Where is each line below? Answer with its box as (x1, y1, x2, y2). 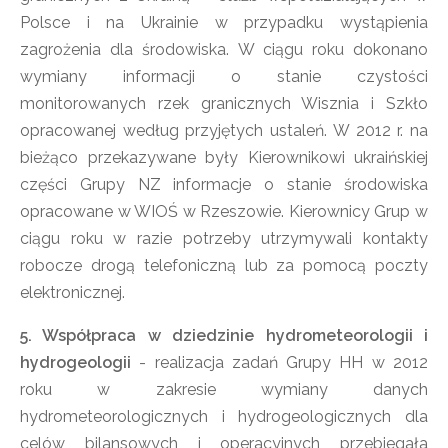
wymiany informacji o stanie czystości (20, 67, 428, 86)
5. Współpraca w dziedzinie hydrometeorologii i (20, 326, 428, 345)
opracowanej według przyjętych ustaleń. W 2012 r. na (20, 121, 428, 140)
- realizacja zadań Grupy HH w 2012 (131, 353, 428, 372)
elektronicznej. (20, 283, 125, 302)
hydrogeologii (20, 353, 131, 372)
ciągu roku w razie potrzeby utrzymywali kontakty (20, 229, 428, 248)
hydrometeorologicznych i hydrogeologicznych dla (20, 407, 428, 426)
